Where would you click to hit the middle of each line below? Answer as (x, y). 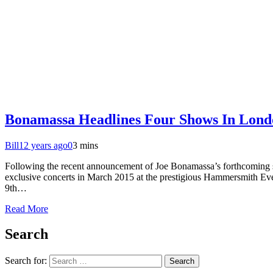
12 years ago (43, 145)
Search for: (26, 261)
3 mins (85, 145)
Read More (27, 208)
